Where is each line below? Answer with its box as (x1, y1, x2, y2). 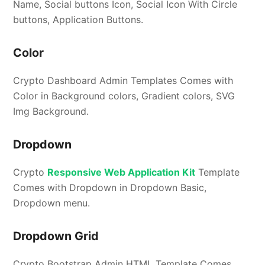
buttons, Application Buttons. (13, 14, 144, 26)
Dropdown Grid (13, 229, 99, 244)
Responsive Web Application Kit (47, 166, 196, 179)
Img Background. (13, 105, 89, 118)
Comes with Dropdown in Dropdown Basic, (13, 182, 207, 194)
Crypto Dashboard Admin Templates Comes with (13, 75, 234, 87)
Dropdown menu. (13, 197, 91, 209)
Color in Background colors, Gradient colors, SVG (13, 90, 235, 102)
